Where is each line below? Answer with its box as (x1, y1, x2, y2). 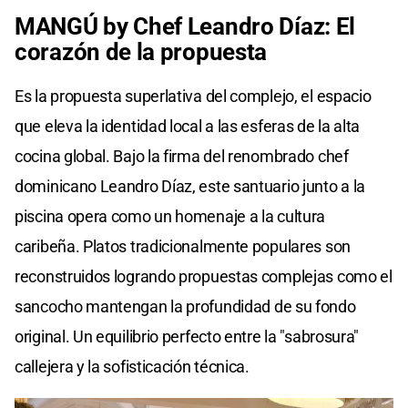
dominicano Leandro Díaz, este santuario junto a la (15, 177, 366, 197)
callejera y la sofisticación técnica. (15, 357, 250, 377)
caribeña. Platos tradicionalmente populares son (15, 237, 351, 257)
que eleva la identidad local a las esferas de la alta (15, 117, 361, 137)
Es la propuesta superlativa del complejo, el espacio (15, 87, 372, 107)
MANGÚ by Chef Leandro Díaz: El (15, 13, 356, 41)
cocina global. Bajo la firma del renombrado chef (15, 147, 349, 167)
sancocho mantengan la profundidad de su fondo (15, 297, 356, 317)
